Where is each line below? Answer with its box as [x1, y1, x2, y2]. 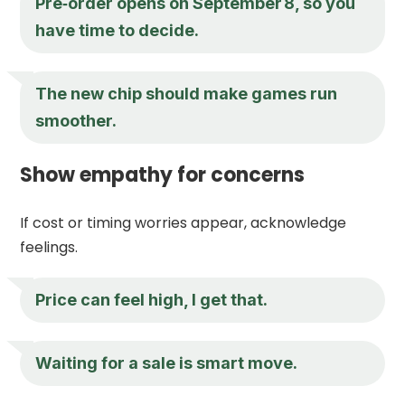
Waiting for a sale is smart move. [35, 353, 298, 372]
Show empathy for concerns [20, 160, 306, 189]
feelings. [20, 236, 79, 258]
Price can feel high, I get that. [35, 289, 268, 309]
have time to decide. [35, 20, 200, 40]
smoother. [35, 110, 118, 130]
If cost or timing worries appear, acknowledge [20, 212, 347, 233]
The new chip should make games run [35, 83, 338, 103]
